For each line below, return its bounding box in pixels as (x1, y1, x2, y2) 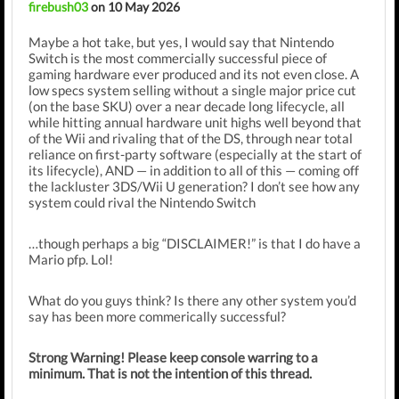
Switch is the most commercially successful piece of (28, 50, 327, 66)
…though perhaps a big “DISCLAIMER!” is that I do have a (28, 235, 361, 251)
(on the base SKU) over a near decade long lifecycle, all (28, 98, 345, 114)
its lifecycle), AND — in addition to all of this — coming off (28, 162, 359, 178)
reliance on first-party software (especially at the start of (28, 146, 362, 162)
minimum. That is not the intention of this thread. (28, 365, 312, 381)
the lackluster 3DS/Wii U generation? (28, 178, 250, 194)
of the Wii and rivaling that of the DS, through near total (28, 130, 353, 146)
